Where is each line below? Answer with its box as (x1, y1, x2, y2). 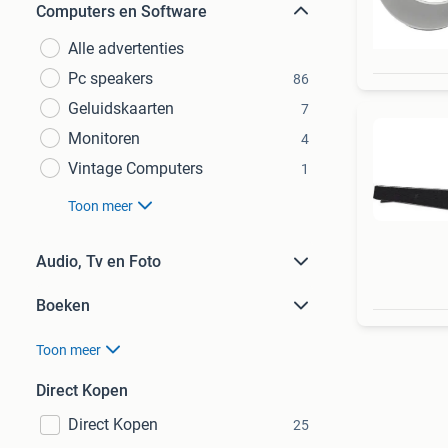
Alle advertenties (68, 39, 184, 58)
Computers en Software (36, 2, 207, 21)
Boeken (36, 296, 90, 315)
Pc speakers (68, 69, 153, 88)
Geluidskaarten (68, 99, 174, 118)
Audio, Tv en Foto (36, 252, 161, 271)
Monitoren (68, 129, 140, 148)
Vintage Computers (68, 159, 203, 178)
